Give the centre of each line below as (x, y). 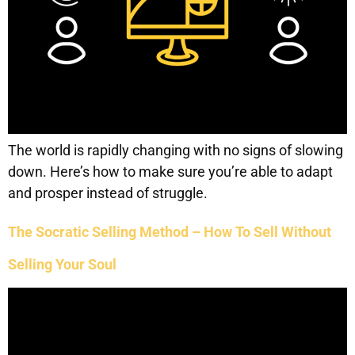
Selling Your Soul (62, 264)
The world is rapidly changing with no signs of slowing (176, 150)
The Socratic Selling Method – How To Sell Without (170, 232)
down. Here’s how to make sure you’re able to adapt (170, 172)
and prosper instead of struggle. (108, 193)
